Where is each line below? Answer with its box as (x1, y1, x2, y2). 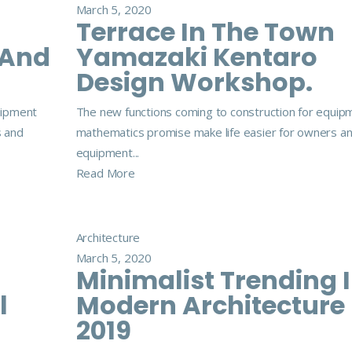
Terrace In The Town (75, 14, 335, 49)
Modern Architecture (75, 288, 345, 323)
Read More (75, 165, 135, 181)
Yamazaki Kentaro (75, 39, 317, 75)
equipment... (75, 145, 140, 160)
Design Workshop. (75, 64, 313, 100)
